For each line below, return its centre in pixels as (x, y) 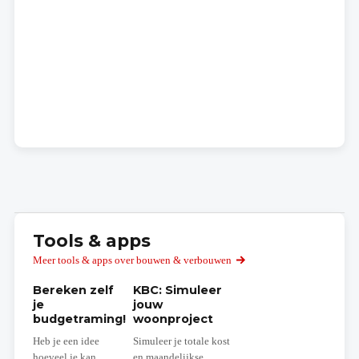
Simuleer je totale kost (181, 341)
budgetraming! (79, 319)
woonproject (173, 319)
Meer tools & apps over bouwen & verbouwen (132, 261)
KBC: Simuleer (177, 290)
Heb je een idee (66, 341)
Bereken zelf (73, 290)
